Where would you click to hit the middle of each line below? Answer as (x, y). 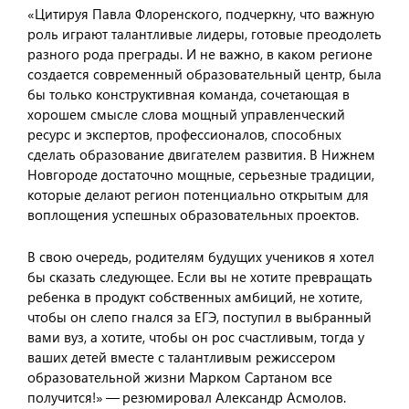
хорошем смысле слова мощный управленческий (186, 114)
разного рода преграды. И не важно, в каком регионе (200, 54)
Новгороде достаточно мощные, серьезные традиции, (201, 174)
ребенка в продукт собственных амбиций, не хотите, (195, 297)
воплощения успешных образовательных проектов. (193, 215)
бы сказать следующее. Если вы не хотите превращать (200, 277)
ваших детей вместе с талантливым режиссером (182, 357)
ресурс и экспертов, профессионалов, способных (184, 134)
